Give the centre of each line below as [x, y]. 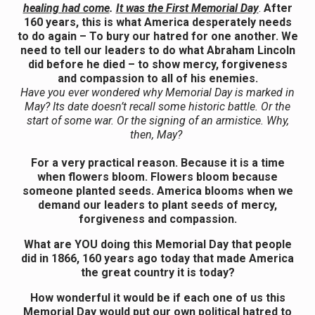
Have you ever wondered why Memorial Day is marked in [157, 93]
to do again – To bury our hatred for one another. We [157, 37]
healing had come [66, 8]
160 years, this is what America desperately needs [157, 22]
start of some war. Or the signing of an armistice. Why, [157, 121]
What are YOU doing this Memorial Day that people [157, 245]
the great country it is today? [157, 273]
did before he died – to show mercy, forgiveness [157, 65]
